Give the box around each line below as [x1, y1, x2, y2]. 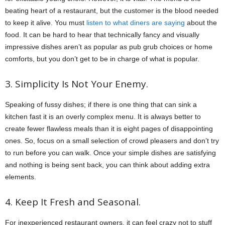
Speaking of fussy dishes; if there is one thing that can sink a [5, 100, 197, 108]
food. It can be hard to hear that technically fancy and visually [5, 31, 199, 39]
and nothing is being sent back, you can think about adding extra [5, 161, 210, 169]
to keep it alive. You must [5, 19, 86, 27]
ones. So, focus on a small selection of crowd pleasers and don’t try [5, 137, 219, 145]
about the [185, 19, 217, 27]
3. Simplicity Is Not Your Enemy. [5, 77, 148, 90]
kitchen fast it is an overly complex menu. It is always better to [5, 113, 201, 121]
